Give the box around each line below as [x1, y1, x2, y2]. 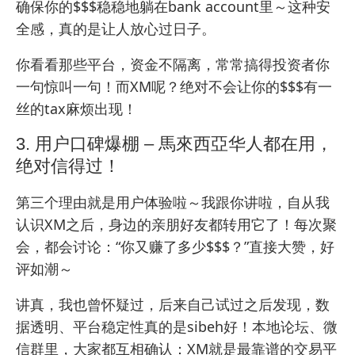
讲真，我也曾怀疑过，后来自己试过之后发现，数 [16, 294, 330, 314]
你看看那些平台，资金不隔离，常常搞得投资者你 [16, 54, 330, 74]
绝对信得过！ [16, 155, 120, 176]
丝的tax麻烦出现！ [16, 98, 137, 118]
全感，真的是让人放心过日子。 [16, 18, 216, 38]
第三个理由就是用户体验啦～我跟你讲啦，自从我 [16, 192, 330, 212]
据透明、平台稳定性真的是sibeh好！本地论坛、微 [16, 316, 338, 336]
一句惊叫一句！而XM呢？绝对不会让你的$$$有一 [16, 76, 332, 96]
